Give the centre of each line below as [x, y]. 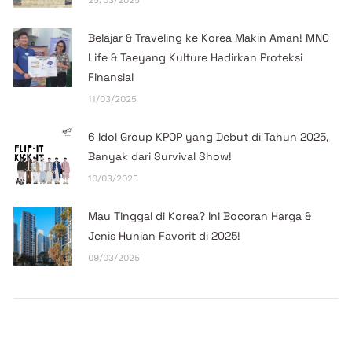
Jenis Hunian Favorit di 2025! [165, 235]
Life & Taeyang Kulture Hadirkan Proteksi [196, 57]
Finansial [111, 77]
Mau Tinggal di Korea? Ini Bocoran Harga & [200, 216]
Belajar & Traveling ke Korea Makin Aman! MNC [209, 37]
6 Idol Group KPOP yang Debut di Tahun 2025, [209, 136]
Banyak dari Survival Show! [160, 156]
